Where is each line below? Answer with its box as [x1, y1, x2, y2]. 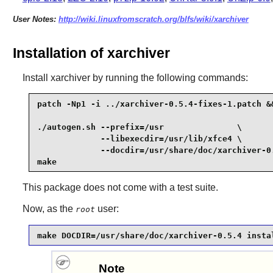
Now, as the [22, 204, 76, 214]
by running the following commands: [90, 73, 248, 83]
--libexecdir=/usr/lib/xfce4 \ [37, 133, 242, 143]
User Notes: [12, 14, 58, 24]
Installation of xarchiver [12, 45, 170, 62]
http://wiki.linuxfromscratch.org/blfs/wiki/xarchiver [58, 14, 249, 24]
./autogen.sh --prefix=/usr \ [37, 122, 242, 132]
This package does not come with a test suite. [22, 182, 218, 193]
